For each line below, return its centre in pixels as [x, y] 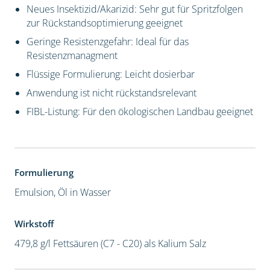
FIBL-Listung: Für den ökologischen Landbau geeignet [140, 112]
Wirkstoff [34, 224]
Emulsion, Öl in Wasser [62, 193]
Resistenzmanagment [72, 56]
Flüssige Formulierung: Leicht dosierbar [110, 74]
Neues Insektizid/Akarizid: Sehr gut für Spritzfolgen [134, 9]
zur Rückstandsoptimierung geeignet [104, 23]
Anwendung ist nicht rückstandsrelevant [111, 93]
